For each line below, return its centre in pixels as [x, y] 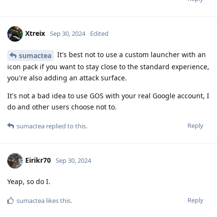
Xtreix [35, 33]
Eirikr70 [38, 160]
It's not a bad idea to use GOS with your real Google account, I [108, 96]
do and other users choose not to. [62, 107]
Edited [99, 34]
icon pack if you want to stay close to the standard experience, [108, 67]
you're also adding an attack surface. [67, 78]
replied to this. [66, 126]
